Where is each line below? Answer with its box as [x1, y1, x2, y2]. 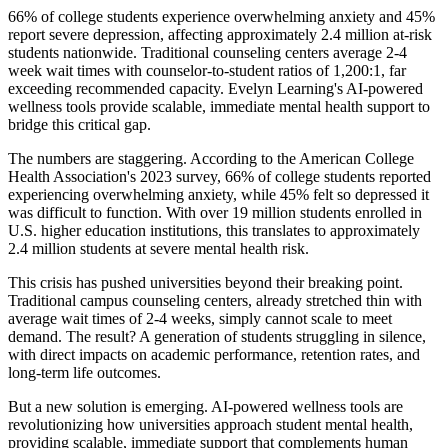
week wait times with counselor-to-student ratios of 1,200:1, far [8, 61, 406, 79]
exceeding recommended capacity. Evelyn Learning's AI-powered [8, 79, 423, 97]
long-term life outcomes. [8, 363, 161, 381]
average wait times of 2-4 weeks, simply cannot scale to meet [8, 309, 392, 327]
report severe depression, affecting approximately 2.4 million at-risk [8, 25, 432, 43]
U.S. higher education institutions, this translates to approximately [8, 221, 420, 239]
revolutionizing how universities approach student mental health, [8, 415, 413, 433]
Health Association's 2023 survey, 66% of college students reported [8, 167, 431, 185]
